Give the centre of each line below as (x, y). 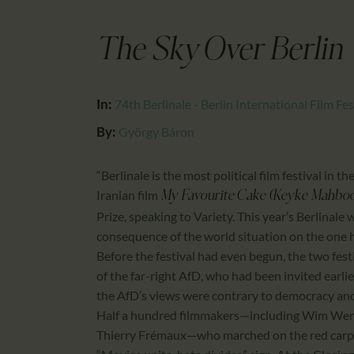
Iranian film (128, 195)
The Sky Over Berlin (220, 51)
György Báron (156, 132)
